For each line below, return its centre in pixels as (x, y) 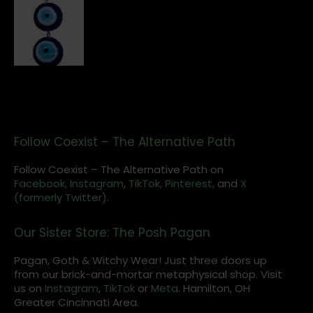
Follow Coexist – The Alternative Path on (119, 169)
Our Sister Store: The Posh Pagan (112, 232)
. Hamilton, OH (214, 288)
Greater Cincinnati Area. (77, 302)
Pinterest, (190, 183)
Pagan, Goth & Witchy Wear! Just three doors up (140, 260)
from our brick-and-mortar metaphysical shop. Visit (148, 274)
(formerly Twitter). (61, 197)
